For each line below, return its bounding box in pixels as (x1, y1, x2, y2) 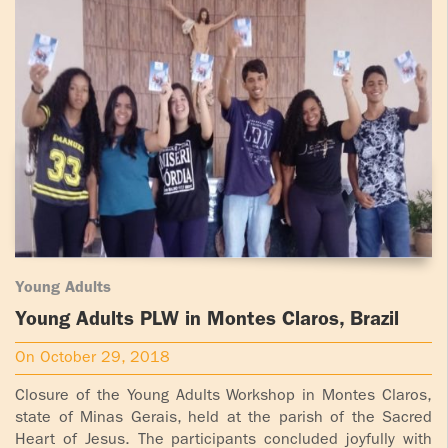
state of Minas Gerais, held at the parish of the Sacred (15, 410, 432, 427)
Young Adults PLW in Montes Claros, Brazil (15, 310, 399, 331)
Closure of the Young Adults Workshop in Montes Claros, (15, 388, 432, 405)
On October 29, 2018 (15, 350, 170, 367)
